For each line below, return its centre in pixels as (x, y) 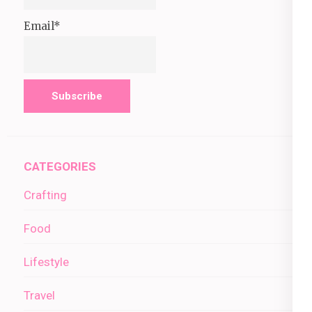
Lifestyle (46, 262)
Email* (42, 26)
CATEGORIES (60, 167)
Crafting (45, 195)
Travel (39, 296)
